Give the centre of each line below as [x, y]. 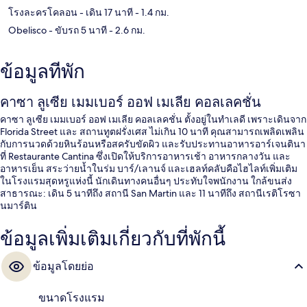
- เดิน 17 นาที [105, 12]
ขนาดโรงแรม [72, 297]
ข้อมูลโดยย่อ [63, 266]
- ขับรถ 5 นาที [77, 30]
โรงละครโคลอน [43, 12]
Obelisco [27, 30]
